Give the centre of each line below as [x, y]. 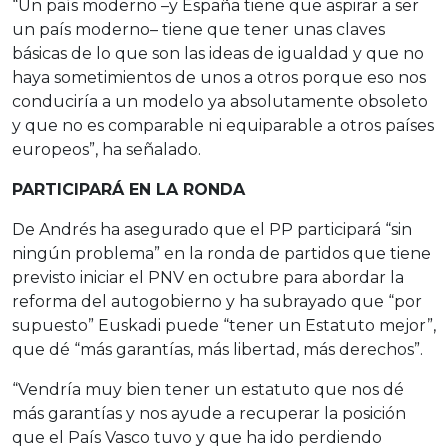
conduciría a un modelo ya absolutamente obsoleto [220, 101]
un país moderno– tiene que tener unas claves [198, 29]
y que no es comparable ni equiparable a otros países [223, 125]
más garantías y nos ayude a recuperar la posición [209, 413]
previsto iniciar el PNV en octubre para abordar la [208, 277]
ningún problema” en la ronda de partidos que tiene [221, 253]
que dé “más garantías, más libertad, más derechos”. [217, 349]
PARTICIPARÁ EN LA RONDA [128, 189]
